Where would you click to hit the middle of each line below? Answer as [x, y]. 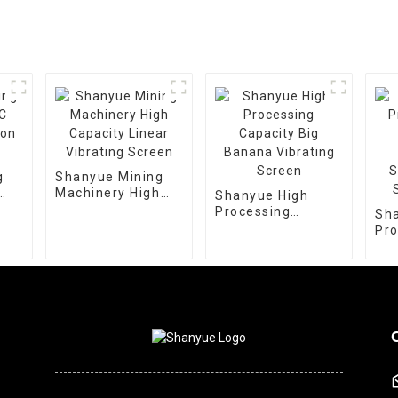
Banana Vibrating [275, 243]
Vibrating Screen [113, 225]
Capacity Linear [109, 209]
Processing [253, 211]
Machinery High [108, 193]
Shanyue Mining [110, 177]
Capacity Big [258, 227]
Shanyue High [262, 195]
